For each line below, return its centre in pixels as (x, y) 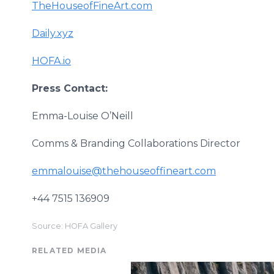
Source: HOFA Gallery (75, 226)
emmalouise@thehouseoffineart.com (124, 171)
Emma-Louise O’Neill (83, 116)
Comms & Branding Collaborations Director (136, 143)
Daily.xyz (53, 33)
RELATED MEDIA (69, 250)
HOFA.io (51, 61)
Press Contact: (70, 88)
